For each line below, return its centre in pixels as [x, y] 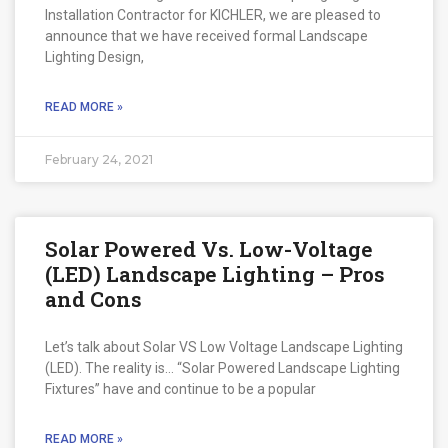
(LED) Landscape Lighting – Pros [215, 273]
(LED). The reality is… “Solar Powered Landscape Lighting [222, 367]
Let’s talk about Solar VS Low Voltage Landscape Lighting [224, 346]
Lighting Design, [94, 56]
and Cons [93, 298]
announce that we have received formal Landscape [206, 35]
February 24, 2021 [99, 159]
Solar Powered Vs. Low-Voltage [209, 248]
